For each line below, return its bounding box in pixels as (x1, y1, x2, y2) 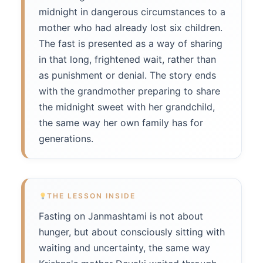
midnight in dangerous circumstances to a (39, 6, 225, 18)
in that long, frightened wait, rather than (39, 53, 216, 66)
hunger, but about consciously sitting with (39, 226, 225, 238)
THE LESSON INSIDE (46, 191, 136, 201)
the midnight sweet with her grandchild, (39, 101, 215, 113)
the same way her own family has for (39, 117, 203, 129)
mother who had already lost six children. (39, 22, 222, 34)
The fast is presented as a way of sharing (39, 38, 222, 50)
